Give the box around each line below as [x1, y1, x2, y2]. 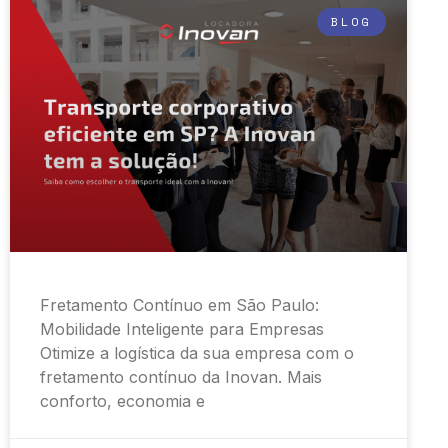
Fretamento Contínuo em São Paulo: [40, 295, 319, 316]
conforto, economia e [40, 391, 205, 412]
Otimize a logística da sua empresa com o [40, 343, 354, 364]
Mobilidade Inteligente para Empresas [40, 319, 324, 340]
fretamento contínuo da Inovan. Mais [40, 367, 322, 388]
